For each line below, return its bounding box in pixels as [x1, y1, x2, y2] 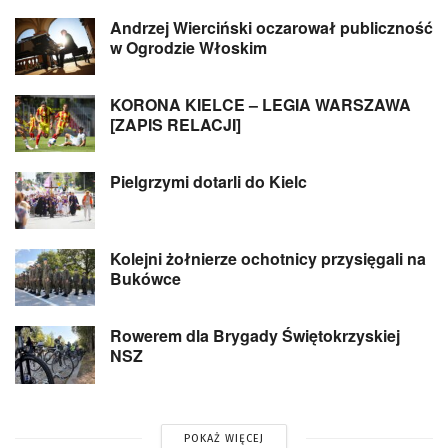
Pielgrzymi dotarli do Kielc [110, 170, 307, 194]
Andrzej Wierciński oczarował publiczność [110, 15, 433, 39]
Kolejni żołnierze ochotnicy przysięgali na [110, 247, 426, 271]
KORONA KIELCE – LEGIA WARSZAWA [110, 92, 411, 116]
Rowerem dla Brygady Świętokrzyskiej [110, 324, 400, 348]
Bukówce [110, 267, 181, 291]
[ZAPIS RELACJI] [110, 112, 241, 136]
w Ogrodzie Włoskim [110, 35, 267, 59]
